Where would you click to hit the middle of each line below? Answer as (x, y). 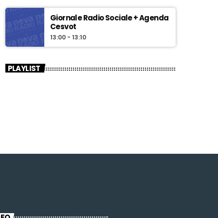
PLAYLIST (24, 68)
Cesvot (63, 27)
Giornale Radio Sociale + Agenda (109, 18)
